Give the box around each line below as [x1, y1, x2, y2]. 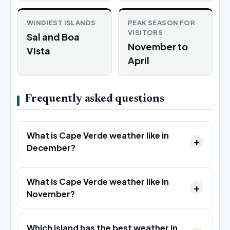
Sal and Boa [27, 30, 80, 43]
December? [27, 142, 75, 153]
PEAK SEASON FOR [128, 18, 196, 27]
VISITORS [128, 28, 163, 36]
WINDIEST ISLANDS [27, 18, 96, 27]
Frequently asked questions [25, 93, 164, 105]
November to [128, 40, 188, 52]
